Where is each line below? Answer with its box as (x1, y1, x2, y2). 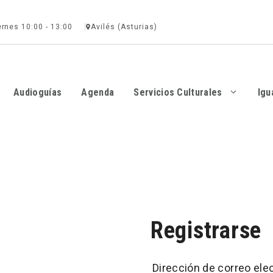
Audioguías (13, 87, 62, 99)
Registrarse (150, 217, 262, 244)
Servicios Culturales (133, 87, 222, 99)
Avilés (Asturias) (91, 23, 157, 31)
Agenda (81, 87, 115, 99)
